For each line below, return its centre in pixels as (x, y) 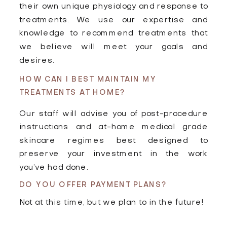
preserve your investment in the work (113, 154)
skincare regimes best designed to (113, 141)
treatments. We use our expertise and (113, 20)
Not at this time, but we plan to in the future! (111, 202)
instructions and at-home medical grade (113, 127)
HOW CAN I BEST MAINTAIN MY (88, 80)
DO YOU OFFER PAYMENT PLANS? (93, 185)
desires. (37, 61)
